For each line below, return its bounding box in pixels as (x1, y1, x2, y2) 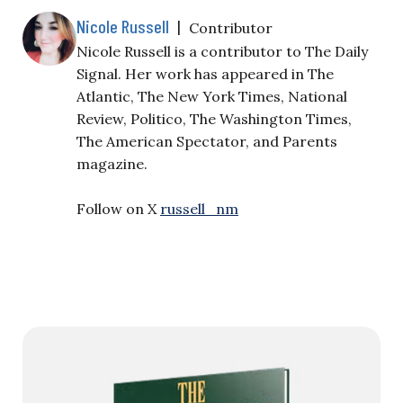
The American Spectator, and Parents (76, 131, 337, 150)
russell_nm (160, 199, 238, 218)
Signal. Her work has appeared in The (76, 64, 334, 83)
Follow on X (76, 199, 160, 218)
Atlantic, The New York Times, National (76, 86, 347, 105)
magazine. (76, 154, 148, 173)
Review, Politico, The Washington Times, (76, 109, 352, 128)
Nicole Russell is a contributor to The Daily (76, 41, 368, 60)
